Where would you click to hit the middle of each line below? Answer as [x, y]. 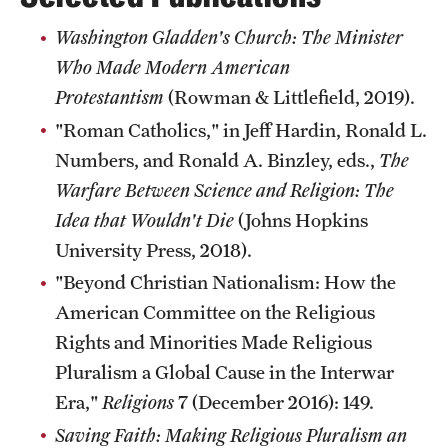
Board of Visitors [79, 309]
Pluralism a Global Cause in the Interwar [224, 372]
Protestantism [109, 97]
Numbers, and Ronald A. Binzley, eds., [217, 159]
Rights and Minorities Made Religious [213, 342]
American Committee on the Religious [215, 312]
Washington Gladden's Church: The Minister [229, 37]
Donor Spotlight [75, 107]
